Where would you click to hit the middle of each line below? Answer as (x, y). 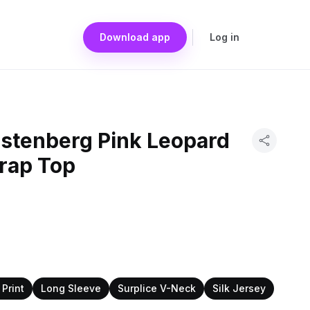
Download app (135, 37)
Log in (225, 37)
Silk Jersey (239, 288)
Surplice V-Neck (157, 288)
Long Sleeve (71, 288)
